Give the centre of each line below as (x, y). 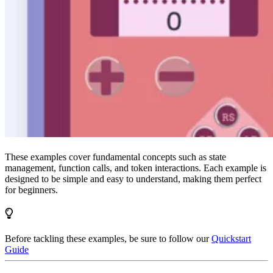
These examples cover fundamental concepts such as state (115, 157)
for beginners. (31, 190)
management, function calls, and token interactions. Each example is (136, 168)
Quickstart (231, 239)
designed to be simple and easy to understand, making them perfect (133, 179)
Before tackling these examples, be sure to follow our (108, 239)
